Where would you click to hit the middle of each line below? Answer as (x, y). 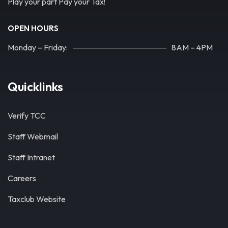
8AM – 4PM (192, 48)
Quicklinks (35, 87)
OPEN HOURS (33, 28)
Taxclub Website (37, 199)
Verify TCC (27, 116)
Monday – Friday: (38, 48)
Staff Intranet (31, 158)
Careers (22, 178)
